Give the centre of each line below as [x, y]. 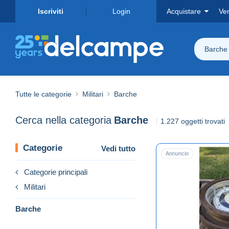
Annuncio [177, 153]
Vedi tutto [118, 148]
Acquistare [184, 11]
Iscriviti [51, 11]
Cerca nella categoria [63, 120]
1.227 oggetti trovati [193, 121]
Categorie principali [56, 172]
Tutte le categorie [43, 94]
